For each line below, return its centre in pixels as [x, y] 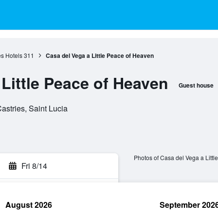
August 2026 [29, 205]
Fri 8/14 [34, 166]
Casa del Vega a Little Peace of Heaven [100, 55]
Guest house [196, 85]
